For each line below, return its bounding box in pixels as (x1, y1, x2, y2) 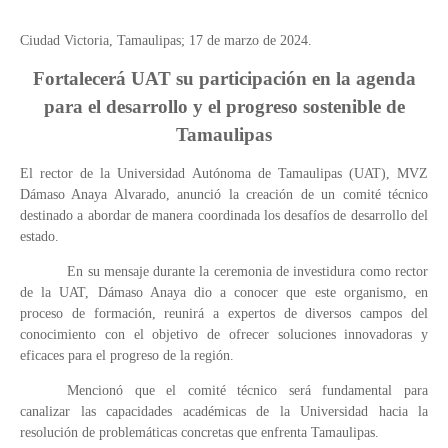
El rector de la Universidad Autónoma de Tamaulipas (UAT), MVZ (20, 166, 428, 181)
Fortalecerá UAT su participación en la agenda (32, 68, 416, 89)
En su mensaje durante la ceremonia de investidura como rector (67, 264, 428, 279)
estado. (20, 229, 59, 244)
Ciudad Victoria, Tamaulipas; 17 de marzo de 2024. (20, 33, 312, 48)
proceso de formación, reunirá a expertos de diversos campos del (20, 306, 428, 321)
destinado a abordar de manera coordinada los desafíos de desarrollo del (20, 208, 428, 223)
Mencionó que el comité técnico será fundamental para (67, 383, 428, 398)
